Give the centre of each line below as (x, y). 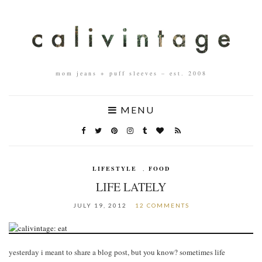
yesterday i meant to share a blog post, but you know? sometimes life (117, 252)
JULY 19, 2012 (100, 205)
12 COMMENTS (162, 205)
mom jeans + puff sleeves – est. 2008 (131, 73)
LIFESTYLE (114, 168)
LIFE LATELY (131, 187)
